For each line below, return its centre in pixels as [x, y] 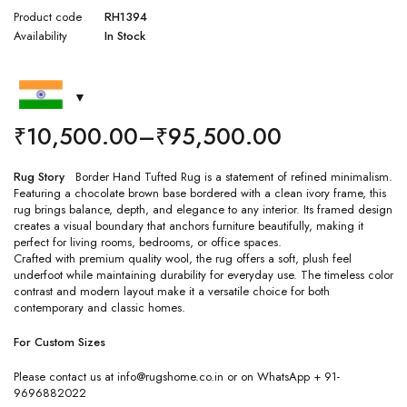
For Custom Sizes [60, 342]
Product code [48, 17]
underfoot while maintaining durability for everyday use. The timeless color [203, 275]
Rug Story [45, 177]
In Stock [125, 36]
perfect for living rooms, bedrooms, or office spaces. [148, 243]
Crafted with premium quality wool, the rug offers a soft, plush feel [183, 259]
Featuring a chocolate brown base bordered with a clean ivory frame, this [200, 194]
